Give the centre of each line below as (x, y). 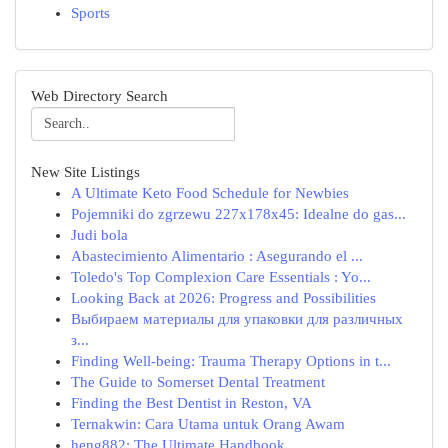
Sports (90, 13)
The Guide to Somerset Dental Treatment (198, 382)
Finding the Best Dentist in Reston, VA (191, 403)
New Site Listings (85, 172)
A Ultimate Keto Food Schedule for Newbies (210, 193)
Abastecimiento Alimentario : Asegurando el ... (217, 256)
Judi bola (99, 235)
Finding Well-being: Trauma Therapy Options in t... (231, 361)
